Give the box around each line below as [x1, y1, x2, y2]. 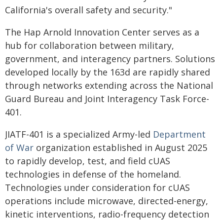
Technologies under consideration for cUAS [5, 182, 190, 194]
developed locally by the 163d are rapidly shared [5, 66, 210, 78]
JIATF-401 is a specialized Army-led [5, 128, 153, 141]
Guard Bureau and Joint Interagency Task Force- [5, 93, 209, 105]
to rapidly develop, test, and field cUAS [5, 155, 170, 167]
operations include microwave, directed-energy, [5, 195, 208, 207]
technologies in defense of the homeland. [5, 168, 181, 181]
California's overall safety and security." [5, 4, 172, 16]
